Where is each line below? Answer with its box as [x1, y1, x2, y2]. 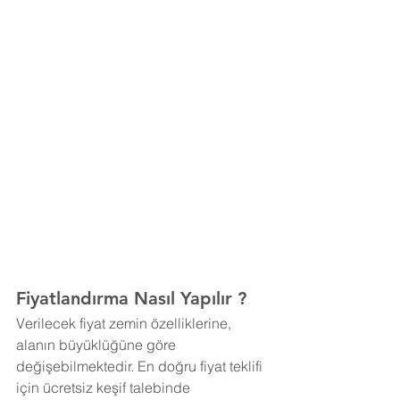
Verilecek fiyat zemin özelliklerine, [16, 313, 235, 332]
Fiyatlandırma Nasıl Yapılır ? [16, 287, 246, 309]
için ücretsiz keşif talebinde [16, 378, 194, 396]
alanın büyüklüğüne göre [16, 335, 179, 354]
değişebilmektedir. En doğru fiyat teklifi [16, 356, 266, 375]
